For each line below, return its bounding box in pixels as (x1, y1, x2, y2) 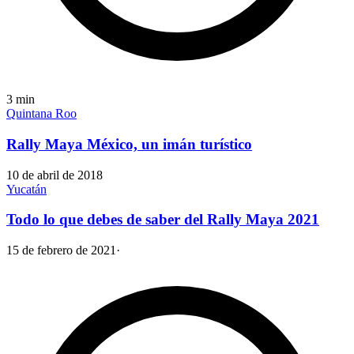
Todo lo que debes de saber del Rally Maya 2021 (6, 211, 319, 228)
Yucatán (6, 182, 47, 196)
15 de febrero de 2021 (6, 243, 116, 258)
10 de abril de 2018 (6, 168, 103, 182)
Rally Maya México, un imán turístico (6, 136, 252, 153)
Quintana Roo (6, 107, 77, 121)
